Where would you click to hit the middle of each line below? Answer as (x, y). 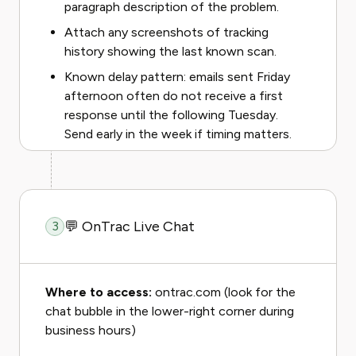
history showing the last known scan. (170, 51)
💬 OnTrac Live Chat (130, 226)
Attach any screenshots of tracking (166, 32)
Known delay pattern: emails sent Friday (177, 77)
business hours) (91, 330)
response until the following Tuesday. (171, 115)
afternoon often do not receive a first (174, 96)
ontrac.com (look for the (224, 292)
